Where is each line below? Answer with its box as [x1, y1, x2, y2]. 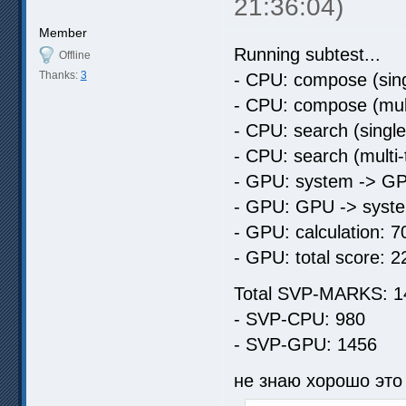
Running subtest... [234, 43, 381, 64]
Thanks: [38, 68, 81, 82]
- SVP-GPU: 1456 [234, 333, 377, 354]
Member [38, 24, 87, 40]
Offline [58, 48, 91, 62]
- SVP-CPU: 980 [234, 308, 365, 329]
